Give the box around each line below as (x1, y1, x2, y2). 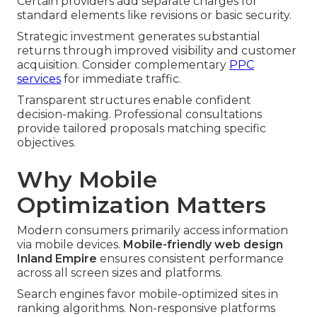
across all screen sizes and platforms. (17, 266, 222, 280)
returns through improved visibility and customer (17, 44, 296, 58)
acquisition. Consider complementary (17, 58, 229, 72)
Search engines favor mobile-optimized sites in (17, 287, 278, 301)
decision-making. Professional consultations (17, 108, 262, 122)
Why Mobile (17, 166, 157, 194)
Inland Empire (17, 252, 97, 266)
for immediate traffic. (61, 72, 181, 86)
